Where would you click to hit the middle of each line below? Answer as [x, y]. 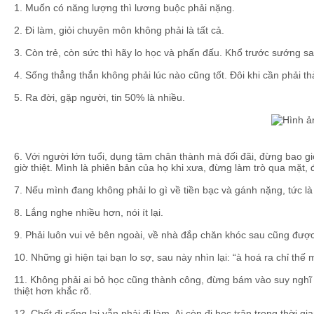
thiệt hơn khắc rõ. [53, 291]
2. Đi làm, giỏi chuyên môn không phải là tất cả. [119, 30]
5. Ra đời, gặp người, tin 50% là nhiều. [100, 97]
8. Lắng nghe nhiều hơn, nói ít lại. [89, 212]
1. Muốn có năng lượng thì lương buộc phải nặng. [124, 8]
